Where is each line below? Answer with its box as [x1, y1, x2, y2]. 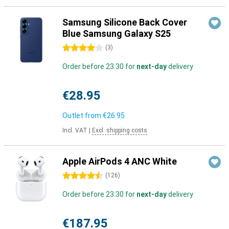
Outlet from [62, 111, 103, 120]
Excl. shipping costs [92, 127, 147, 134]
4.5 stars [62, 172, 91, 180]
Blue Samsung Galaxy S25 [62, 28, 171, 39]
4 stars [62, 44, 86, 52]
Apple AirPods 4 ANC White [62, 156, 177, 167]
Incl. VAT [62, 127, 87, 134]
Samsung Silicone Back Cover [62, 17, 187, 28]
